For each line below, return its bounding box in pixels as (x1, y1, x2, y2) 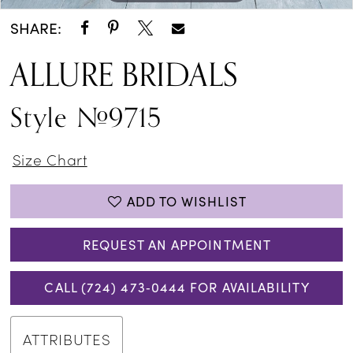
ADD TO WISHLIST (126, 191, 247, 210)
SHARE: (10, 17, 62, 39)
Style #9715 (10, 96, 162, 140)
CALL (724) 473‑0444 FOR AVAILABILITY (44, 278, 310, 297)
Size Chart (12, 147, 87, 169)
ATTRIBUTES (23, 328, 111, 350)
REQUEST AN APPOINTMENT (83, 235, 271, 254)
